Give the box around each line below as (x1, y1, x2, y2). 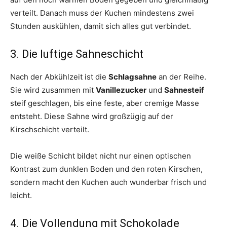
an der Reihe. (157, 72, 206, 82)
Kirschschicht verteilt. (10, 125, 89, 135)
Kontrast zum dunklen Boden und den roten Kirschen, (10, 164, 203, 174)
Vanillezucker (96, 85, 146, 95)
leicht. (10, 191, 32, 201)
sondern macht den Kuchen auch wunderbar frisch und (10, 177, 207, 187)
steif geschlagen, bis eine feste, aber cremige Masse (10, 98, 199, 108)
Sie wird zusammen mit (10, 85, 96, 95)
